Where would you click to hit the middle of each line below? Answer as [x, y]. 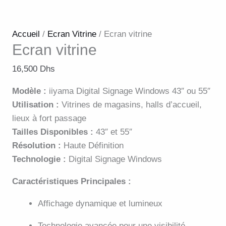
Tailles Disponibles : [53, 132]
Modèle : [29, 91]
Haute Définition [92, 146]
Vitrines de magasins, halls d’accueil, [130, 105]
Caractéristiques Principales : [72, 182]
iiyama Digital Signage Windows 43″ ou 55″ [128, 91]
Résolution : [37, 146]
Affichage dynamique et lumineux [100, 204]
